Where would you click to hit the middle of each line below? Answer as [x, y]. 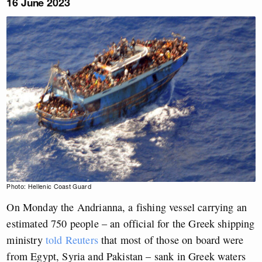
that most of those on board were [171, 239]
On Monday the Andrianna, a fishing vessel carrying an [127, 207]
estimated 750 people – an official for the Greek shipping [131, 223]
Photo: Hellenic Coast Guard [49, 187]
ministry [26, 239]
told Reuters [72, 239]
